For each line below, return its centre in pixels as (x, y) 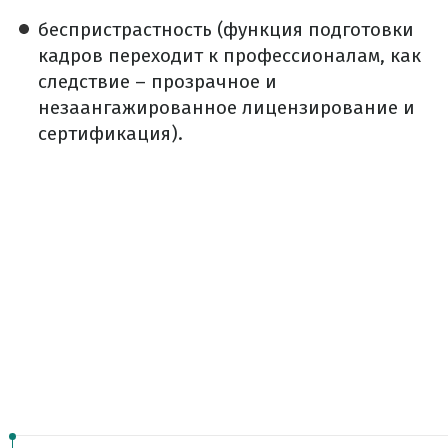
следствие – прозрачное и (157, 82)
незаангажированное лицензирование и (226, 108)
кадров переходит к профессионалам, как (229, 56)
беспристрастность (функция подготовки (226, 30)
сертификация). (110, 134)
